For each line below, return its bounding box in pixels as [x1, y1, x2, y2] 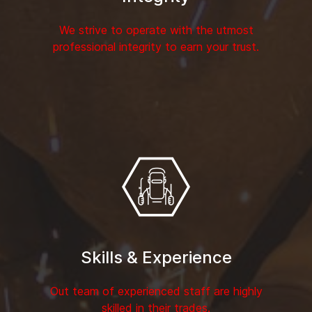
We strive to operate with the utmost [58, 23, 253, 38]
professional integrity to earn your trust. [53, 40, 259, 54]
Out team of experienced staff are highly [49, 284, 263, 299]
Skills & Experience [80, 247, 232, 268]
